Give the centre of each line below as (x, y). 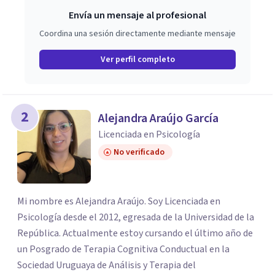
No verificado (139, 152)
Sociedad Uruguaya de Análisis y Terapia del (107, 265)
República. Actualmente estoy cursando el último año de (135, 233)
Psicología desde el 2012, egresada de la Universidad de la (136, 217)
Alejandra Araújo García (158, 118)
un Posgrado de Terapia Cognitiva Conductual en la (123, 249)
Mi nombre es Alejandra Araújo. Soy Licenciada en (119, 201)
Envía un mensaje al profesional (137, 15)
